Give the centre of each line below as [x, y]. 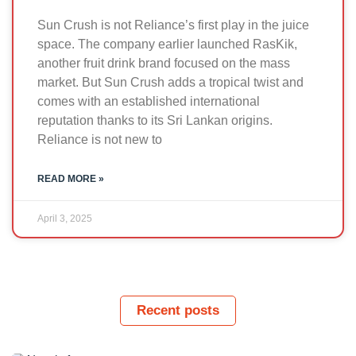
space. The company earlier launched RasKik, [167, 44]
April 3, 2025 [65, 219]
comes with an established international [149, 101]
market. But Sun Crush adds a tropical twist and [170, 82]
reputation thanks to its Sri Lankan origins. [155, 120]
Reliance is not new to [100, 139]
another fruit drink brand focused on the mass [164, 63]
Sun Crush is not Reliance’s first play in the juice [173, 25]
